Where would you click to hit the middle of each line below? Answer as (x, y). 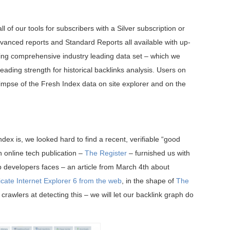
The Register (106, 153)
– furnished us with (158, 153)
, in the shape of (149, 181)
